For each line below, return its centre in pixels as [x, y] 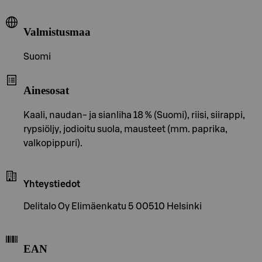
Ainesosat [46, 90]
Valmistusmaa [57, 32]
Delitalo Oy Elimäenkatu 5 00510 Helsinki [113, 206]
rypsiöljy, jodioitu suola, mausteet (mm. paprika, [125, 129]
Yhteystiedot [52, 184]
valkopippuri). [53, 143]
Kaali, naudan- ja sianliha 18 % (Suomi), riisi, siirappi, [134, 115]
